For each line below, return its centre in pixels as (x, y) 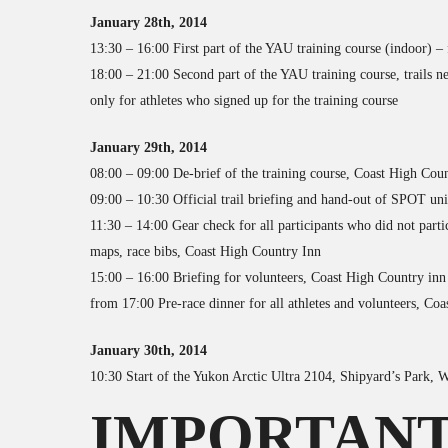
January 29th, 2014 (148, 147)
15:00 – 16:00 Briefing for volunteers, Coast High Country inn (268, 277)
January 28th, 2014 (148, 22)
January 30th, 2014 (148, 350)
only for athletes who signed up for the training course (244, 100)
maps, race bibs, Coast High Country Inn (205, 251)
